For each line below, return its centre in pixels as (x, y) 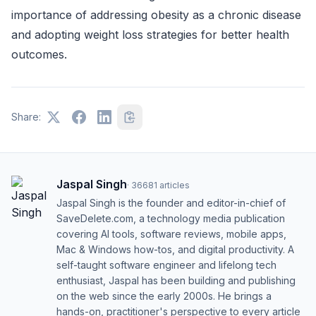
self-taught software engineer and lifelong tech (166, 265)
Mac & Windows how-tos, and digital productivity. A (175, 249)
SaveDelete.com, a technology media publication (171, 218)
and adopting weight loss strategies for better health (150, 35)
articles (175, 185)
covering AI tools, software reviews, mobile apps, (171, 234)
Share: (26, 117)
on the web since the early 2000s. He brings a (164, 296)
